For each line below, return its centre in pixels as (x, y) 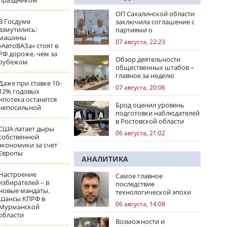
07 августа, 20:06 (140, 87)
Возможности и (140, 221)
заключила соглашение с (155, 22)
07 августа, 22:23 (140, 42)
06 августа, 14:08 (140, 204)
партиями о (134, 30)
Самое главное (139, 176)
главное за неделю (145, 75)
